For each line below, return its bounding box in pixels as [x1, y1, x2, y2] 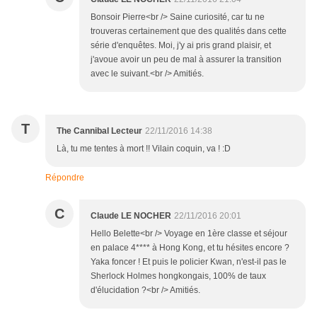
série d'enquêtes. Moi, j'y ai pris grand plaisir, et [91, 40, 271, 51]
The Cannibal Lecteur [57, 126, 142, 137]
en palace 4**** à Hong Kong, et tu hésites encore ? [91, 243, 289, 253]
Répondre [45, 173, 84, 183]
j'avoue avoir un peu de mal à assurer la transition [91, 54, 282, 65]
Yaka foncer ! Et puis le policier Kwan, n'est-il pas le [91, 257, 287, 267]
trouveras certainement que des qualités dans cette [91, 26, 287, 37]
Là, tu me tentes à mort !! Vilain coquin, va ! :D [57, 144, 231, 154]
